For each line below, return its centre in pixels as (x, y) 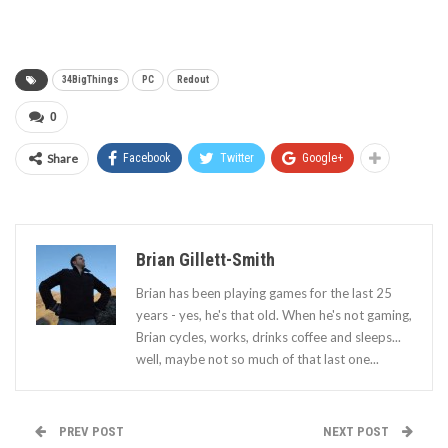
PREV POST (90, 431)
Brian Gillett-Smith (205, 259)
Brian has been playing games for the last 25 (264, 292)
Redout (193, 79)
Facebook (147, 157)
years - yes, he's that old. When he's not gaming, (274, 314)
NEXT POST (357, 431)
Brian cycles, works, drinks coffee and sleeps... (268, 336)
